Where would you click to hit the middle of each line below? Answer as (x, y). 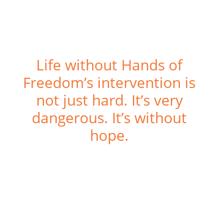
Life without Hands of (109, 65)
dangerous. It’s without (109, 118)
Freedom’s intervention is (109, 82)
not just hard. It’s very (109, 100)
